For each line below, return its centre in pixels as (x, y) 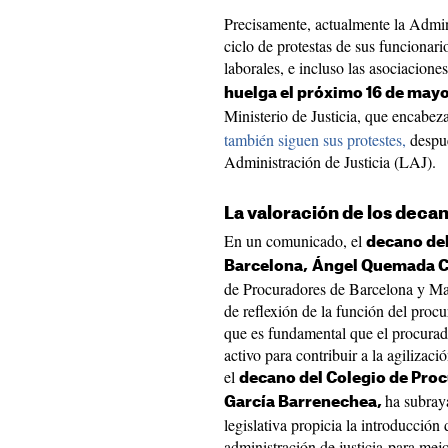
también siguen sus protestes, (317, 139)
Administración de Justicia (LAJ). (330, 161)
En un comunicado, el (295, 240)
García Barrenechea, (304, 402)
